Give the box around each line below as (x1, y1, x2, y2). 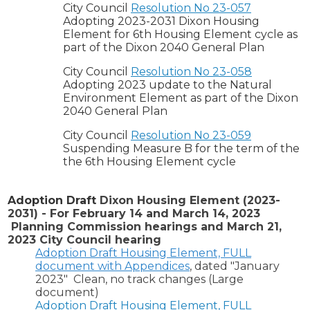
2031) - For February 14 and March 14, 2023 (8, 207, 260, 221)
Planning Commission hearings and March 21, (8, 220, 282, 234)
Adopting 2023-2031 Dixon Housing (63, 15, 259, 28)
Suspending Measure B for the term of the (63, 142, 300, 156)
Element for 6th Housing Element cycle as (63, 28, 298, 42)
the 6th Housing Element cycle (63, 155, 239, 169)
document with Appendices (35, 259, 190, 273)
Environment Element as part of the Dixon (63, 91, 298, 105)
